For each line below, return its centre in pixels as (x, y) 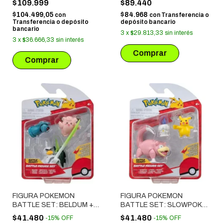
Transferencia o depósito (51, 22)
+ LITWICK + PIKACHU (156, 214)
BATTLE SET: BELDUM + (53, 205)
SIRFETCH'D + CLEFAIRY (54, 214)
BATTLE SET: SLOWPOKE (163, 205)
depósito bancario (148, 22)
